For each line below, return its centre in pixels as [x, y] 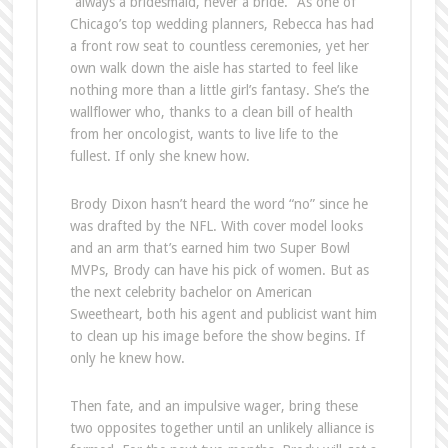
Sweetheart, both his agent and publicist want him [223, 313]
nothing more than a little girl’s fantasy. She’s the [219, 89]
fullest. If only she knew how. [159, 155]
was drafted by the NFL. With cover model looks [216, 225]
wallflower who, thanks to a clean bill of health [211, 111]
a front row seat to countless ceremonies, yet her [219, 45]
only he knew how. [127, 357]
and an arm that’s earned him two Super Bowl [209, 247]
